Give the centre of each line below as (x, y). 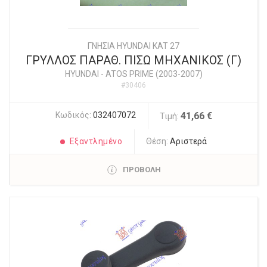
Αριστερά (189, 142)
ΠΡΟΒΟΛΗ (142, 170)
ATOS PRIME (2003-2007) (154, 74)
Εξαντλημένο (96, 142)
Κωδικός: (74, 115)
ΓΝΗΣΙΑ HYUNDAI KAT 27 (133, 46)
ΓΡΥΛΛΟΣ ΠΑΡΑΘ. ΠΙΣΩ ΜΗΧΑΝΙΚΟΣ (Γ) (133, 60)
